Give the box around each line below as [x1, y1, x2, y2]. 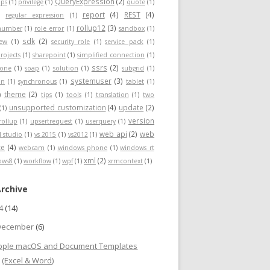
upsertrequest [30, 117, 73, 125]
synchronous [18, 77, 57, 86]
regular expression [5, 11, 64, 19]
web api [99, 129, 127, 139]
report [82, 10, 105, 19]
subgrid [122, 64, 144, 72]
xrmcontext [108, 157, 143, 165]
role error [34, 24, 64, 33]
